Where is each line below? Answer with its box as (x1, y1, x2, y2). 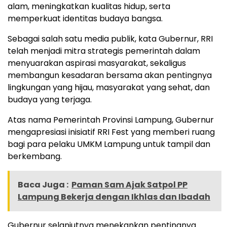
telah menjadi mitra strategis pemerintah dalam (8, 45, 200, 57)
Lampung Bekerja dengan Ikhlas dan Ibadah (18, 191, 210, 203)
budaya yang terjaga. (8, 93, 92, 105)
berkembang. (8, 150, 62, 162)
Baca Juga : (18, 178, 68, 191)
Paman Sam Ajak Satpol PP (71, 178, 187, 191)
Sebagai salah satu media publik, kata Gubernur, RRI (8, 32, 213, 45)
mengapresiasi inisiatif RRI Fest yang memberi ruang (8, 126, 215, 138)
